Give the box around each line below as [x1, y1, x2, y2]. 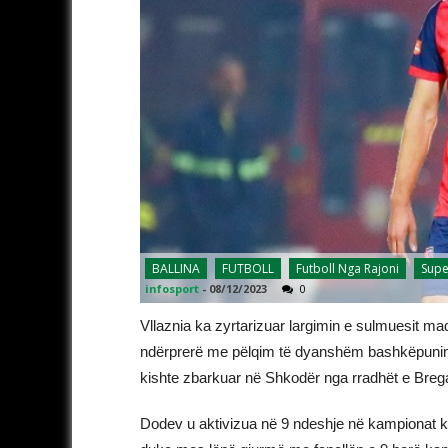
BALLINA [152, 259, 200, 277]
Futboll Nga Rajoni [296, 259, 399, 277]
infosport [145, 280, 199, 296]
